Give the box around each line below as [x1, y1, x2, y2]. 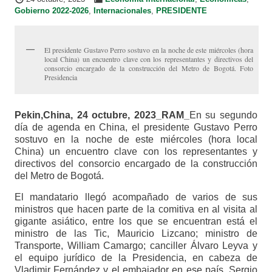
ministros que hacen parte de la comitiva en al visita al [14, 204, 258, 215]
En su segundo [189, 110, 258, 121]
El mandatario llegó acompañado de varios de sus [14, 192, 258, 203]
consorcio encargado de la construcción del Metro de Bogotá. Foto [44, 63, 254, 73]
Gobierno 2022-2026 [14, 7, 89, 16]
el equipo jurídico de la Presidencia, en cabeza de [14, 253, 258, 263]
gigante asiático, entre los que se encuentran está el [14, 216, 258, 227]
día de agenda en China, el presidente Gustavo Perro [14, 122, 258, 133]
